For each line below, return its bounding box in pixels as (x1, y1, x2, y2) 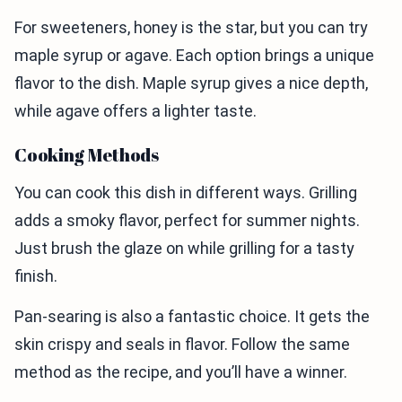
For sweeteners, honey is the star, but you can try (14, 18, 368, 37)
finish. (14, 267, 57, 285)
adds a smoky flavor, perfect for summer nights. (14, 211, 360, 230)
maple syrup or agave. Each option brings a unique (14, 46, 374, 65)
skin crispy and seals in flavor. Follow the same (14, 335, 350, 354)
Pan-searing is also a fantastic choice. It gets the (14, 307, 370, 326)
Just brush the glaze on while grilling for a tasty (14, 239, 354, 258)
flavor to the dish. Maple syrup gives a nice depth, (14, 74, 368, 92)
